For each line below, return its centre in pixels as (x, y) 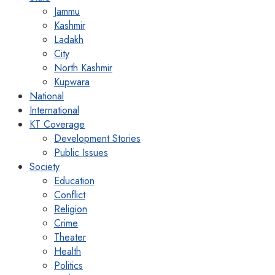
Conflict (70, 195)
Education (74, 181)
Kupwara (72, 82)
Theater (70, 238)
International (54, 110)
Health (68, 252)
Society (45, 167)
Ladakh (69, 40)
